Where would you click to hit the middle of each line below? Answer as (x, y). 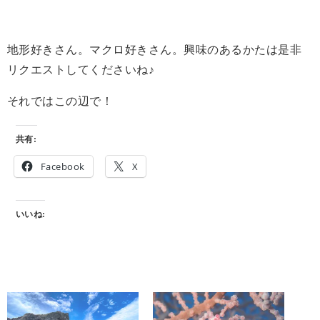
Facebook (62, 166)
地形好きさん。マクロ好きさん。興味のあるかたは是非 (154, 49)
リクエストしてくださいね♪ (81, 69)
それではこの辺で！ (60, 101)
